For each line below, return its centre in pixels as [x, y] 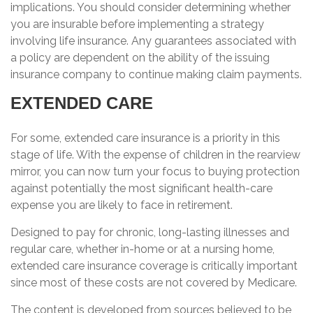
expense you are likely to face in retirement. [122, 205]
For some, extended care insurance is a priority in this [145, 138]
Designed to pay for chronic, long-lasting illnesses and [150, 232]
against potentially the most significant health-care [141, 188]
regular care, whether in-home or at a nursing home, [143, 249]
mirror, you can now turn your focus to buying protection [155, 172]
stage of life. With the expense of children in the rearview [155, 155]
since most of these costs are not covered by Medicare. [154, 283]
